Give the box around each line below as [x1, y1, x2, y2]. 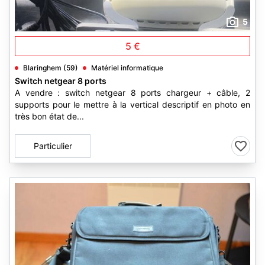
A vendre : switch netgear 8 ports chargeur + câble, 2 [15, 88, 250, 98]
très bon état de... [15, 111, 84, 121]
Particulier [33, 141, 72, 151]
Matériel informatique [91, 63, 163, 72]
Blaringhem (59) [23, 63, 78, 72]
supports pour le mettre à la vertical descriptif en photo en [15, 99, 250, 109]
